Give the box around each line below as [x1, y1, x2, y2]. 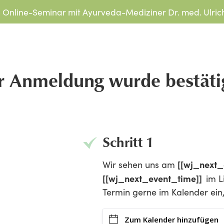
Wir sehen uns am [102, 158, 177, 171]
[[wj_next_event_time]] [102, 172, 206, 185]
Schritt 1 [102, 132, 153, 151]
